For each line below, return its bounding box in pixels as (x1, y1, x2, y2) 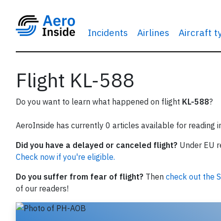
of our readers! (16, 184, 69, 193)
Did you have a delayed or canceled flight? (16, 140, 178, 150)
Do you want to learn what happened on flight (16, 97, 182, 107)
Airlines (137, 26, 169, 38)
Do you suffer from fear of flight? (16, 172, 144, 182)
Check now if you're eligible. (16, 152, 115, 162)
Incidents (87, 26, 128, 38)
